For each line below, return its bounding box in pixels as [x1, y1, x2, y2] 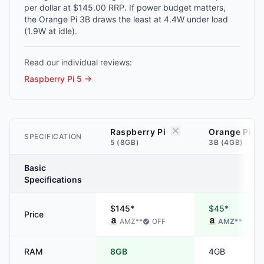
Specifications [24, 174, 82, 184]
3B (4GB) [209, 138, 243, 147]
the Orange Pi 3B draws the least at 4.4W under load [24, 14, 228, 24]
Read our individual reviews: [24, 57, 132, 67]
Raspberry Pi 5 [24, 74, 82, 84]
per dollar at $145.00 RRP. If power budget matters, [24, 2, 226, 12]
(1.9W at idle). [24, 26, 77, 36]
